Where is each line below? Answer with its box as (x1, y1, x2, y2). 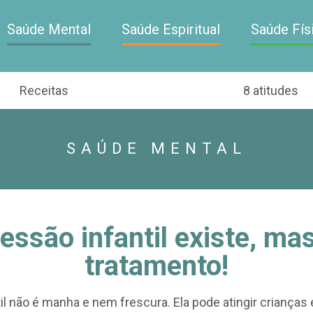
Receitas (20, 82, 68, 98)
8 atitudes (243, 82, 298, 98)
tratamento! (85, 249, 228, 282)
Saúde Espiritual (121, 21, 220, 38)
